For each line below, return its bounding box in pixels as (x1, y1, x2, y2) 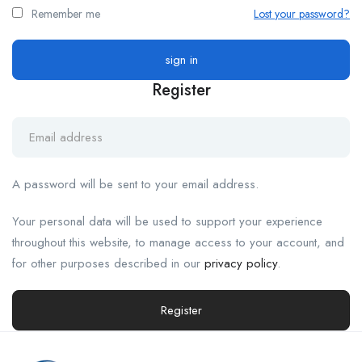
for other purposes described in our (12, 255, 204, 273)
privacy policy (204, 255, 277, 273)
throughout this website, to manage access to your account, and (12, 234, 344, 252)
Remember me (28, 6, 100, 23)
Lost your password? (254, 6, 350, 23)
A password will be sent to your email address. (12, 175, 259, 194)
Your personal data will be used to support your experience (12, 213, 322, 231)
